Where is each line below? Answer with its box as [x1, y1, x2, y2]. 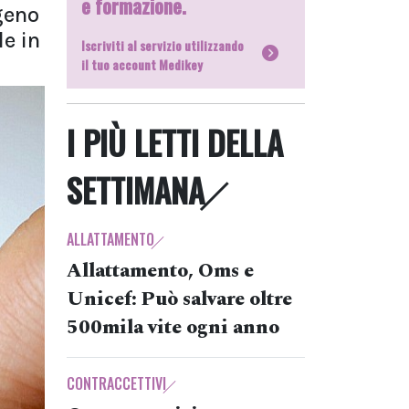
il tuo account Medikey [81, 55, 203, 74]
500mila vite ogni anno [67, 313, 279, 342]
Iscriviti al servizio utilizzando [81, 36, 244, 55]
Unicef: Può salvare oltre [67, 285, 292, 314]
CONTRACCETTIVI [67, 372, 166, 394]
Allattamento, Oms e [67, 257, 254, 286]
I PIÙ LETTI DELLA [67, 119, 283, 166]
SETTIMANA [67, 166, 204, 214]
